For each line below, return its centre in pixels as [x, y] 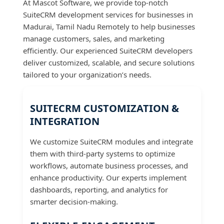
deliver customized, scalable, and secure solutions [109, 63]
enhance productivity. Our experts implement [108, 177]
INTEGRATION [65, 121]
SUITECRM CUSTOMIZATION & [104, 108]
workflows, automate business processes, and [109, 165]
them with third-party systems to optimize [102, 153]
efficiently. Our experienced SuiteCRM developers [108, 51]
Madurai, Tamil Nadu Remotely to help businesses [109, 27]
